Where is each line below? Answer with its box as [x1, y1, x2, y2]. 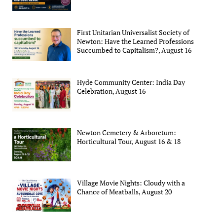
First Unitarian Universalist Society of [77, 27, 190, 37]
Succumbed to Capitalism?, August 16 [77, 45, 192, 55]
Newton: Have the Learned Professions [77, 36, 194, 46]
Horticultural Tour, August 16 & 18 [77, 136, 181, 146]
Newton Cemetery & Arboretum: [77, 127, 177, 137]
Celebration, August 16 [77, 86, 146, 96]
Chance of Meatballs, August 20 [77, 186, 172, 196]
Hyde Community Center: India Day [77, 77, 185, 87]
